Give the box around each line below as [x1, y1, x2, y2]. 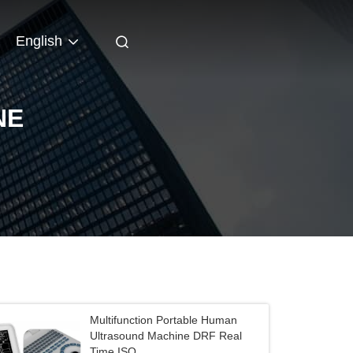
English [16, 33, 62, 50]
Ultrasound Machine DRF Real [90, 329, 243, 342]
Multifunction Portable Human [90, 314, 238, 326]
